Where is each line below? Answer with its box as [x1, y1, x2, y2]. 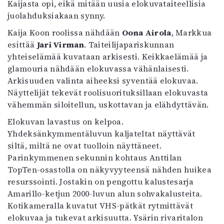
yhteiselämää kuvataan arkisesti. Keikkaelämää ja [7, 50, 208, 62]
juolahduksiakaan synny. [7, 9, 105, 21]
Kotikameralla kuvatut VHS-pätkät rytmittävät [7, 199, 193, 211]
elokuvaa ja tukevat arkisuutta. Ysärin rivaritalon [7, 211, 203, 223]
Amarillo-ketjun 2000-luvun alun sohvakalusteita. [7, 187, 202, 199]
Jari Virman [36, 38, 84, 50]
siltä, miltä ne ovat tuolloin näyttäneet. [7, 139, 162, 151]
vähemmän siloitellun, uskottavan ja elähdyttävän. [7, 98, 209, 110]
